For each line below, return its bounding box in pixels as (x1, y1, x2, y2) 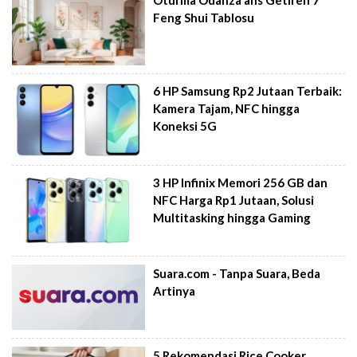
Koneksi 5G (153, 119, 218, 134)
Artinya (153, 284, 196, 299)
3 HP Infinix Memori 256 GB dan (153, 175, 328, 190)
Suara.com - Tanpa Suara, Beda (153, 266, 321, 281)
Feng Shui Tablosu (153, 10, 255, 25)
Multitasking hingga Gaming (153, 210, 312, 225)
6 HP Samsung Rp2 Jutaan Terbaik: (153, 84, 343, 99)
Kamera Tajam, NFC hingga (153, 101, 300, 116)
